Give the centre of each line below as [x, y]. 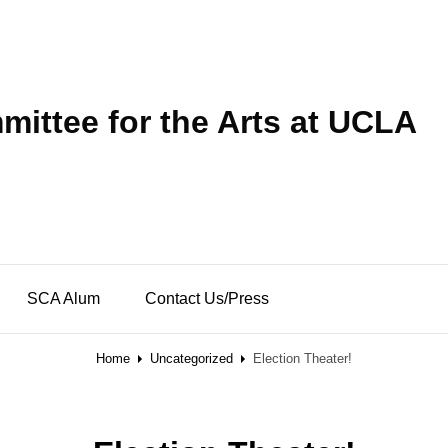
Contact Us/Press [207, 298]
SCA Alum [63, 298]
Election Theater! [302, 358]
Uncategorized [191, 358]
